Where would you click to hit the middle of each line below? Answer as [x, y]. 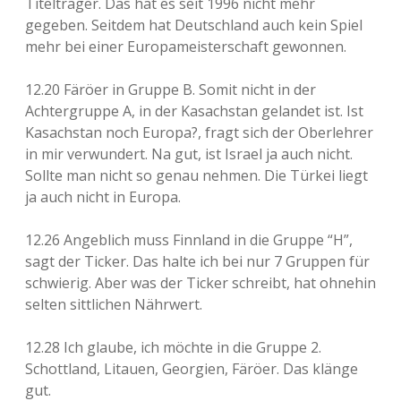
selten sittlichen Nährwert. [114, 304]
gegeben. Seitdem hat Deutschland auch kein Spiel [194, 25]
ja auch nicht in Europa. [103, 197]
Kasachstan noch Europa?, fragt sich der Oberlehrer [199, 132]
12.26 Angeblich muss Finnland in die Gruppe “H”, [189, 240]
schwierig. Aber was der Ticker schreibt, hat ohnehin [200, 283]
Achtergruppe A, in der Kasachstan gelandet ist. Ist [194, 111]
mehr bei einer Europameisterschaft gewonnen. [186, 47]
